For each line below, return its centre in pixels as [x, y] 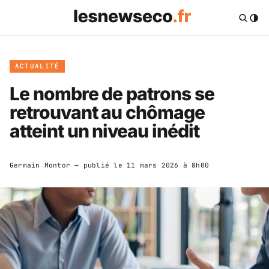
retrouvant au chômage [107, 112]
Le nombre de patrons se [112, 93]
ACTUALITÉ [37, 66]
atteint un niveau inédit [104, 131]
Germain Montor [40, 165]
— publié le [98, 165]
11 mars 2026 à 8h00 [168, 165]
